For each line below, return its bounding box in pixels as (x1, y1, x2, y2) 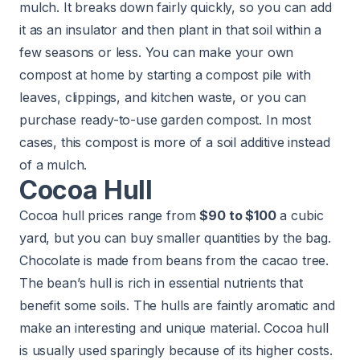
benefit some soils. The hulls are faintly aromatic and (19, 297, 335, 314)
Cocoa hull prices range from (19, 207, 200, 224)
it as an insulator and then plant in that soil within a (19, 22, 322, 39)
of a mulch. (19, 157, 88, 174)
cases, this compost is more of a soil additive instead (19, 134, 330, 151)
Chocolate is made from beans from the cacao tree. (19, 252, 329, 269)
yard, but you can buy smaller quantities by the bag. (19, 230, 331, 247)
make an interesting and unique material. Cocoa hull (19, 320, 329, 337)
